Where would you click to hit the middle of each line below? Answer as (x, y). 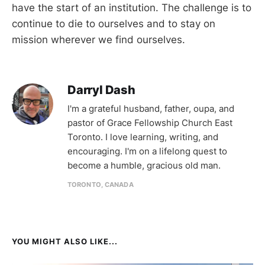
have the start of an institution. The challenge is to (132, 7)
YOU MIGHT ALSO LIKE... (65, 241)
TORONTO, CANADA (101, 184)
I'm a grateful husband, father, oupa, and (151, 108)
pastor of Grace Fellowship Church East (150, 122)
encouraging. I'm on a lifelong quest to (147, 151)
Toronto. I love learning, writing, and (143, 137)
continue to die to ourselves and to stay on (114, 23)
